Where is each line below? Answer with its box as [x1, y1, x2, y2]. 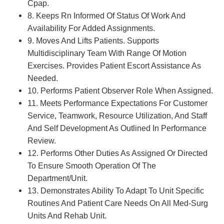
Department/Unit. [27, 174, 87, 182]
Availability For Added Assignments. [27, 24, 155, 32]
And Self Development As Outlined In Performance [27, 124, 206, 132]
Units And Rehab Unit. [27, 211, 106, 220]
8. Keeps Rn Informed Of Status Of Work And [27, 11, 185, 20]
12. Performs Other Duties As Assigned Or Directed [27, 149, 207, 157]
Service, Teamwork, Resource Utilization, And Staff [27, 111, 207, 120]
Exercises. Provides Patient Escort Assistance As [27, 61, 201, 70]
